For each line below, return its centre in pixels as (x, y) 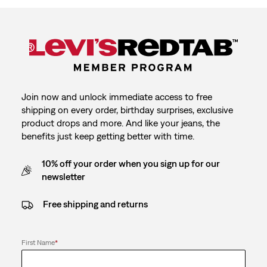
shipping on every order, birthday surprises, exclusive (127, 110)
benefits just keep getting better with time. (108, 136)
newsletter (64, 177)
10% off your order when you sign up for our (131, 164)
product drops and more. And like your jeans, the (120, 123)
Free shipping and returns (95, 204)
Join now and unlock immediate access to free (117, 97)
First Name (38, 243)
